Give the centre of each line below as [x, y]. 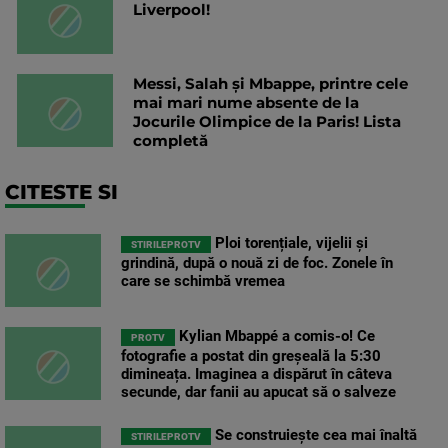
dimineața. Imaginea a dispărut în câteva [256, 373]
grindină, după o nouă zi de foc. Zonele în [257, 262]
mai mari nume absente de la [246, 102]
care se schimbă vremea [203, 280]
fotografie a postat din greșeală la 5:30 [251, 355]
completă [170, 140]
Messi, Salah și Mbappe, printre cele [270, 83]
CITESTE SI [61, 191]
